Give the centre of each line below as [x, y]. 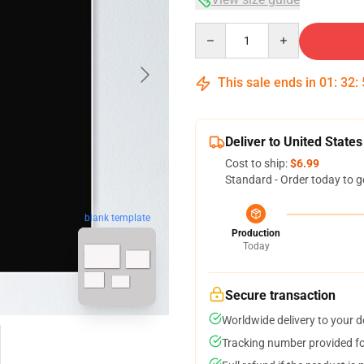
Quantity [217, 30]
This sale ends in [267, 82]
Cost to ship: [258, 163]
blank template [117, 218]
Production [256, 233]
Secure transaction [280, 295]
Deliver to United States [294, 142]
